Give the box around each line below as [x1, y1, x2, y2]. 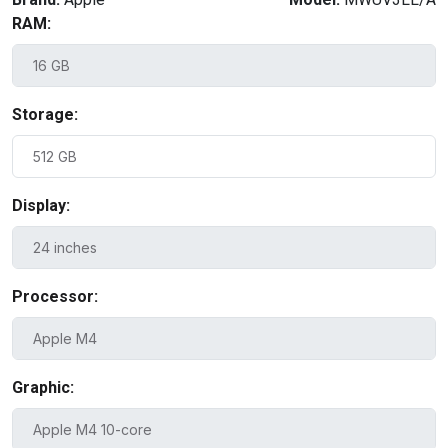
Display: [12, 195, 70, 215]
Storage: [12, 104, 78, 124]
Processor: [12, 286, 98, 306]
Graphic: [12, 377, 74, 397]
